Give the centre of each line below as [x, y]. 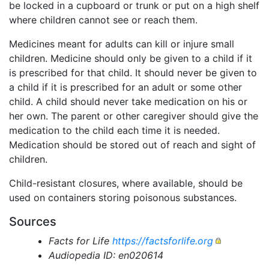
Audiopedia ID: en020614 [106, 255]
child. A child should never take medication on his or [128, 101]
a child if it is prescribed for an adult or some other [125, 87]
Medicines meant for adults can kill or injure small [122, 44]
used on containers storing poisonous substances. [123, 197]
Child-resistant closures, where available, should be [126, 183]
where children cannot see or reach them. [103, 20]
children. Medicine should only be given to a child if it [131, 58]
